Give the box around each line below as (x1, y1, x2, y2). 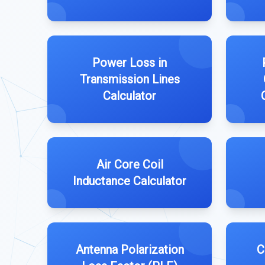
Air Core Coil (96, 157, 163, 172)
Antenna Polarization (75, 243, 184, 257)
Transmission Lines (79, 72, 180, 86)
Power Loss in (92, 56, 167, 70)
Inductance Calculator (73, 174, 186, 188)
